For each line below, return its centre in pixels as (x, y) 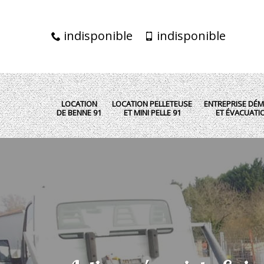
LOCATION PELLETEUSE (152, 103)
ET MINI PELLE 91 (152, 112)
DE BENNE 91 (79, 112)
